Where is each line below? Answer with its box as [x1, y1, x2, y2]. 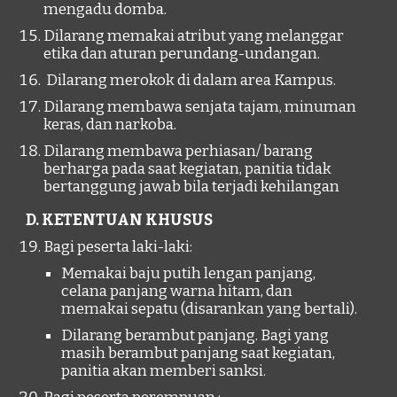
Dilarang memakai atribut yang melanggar [43, 27, 345, 45]
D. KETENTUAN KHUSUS [26, 211, 214, 230]
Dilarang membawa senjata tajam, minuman [43, 97, 357, 116]
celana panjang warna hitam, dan [61, 282, 293, 300]
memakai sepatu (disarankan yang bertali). [61, 300, 358, 318]
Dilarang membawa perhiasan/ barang [43, 142, 314, 160]
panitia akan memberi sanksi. [61, 362, 267, 380]
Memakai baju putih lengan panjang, [61, 264, 316, 283]
